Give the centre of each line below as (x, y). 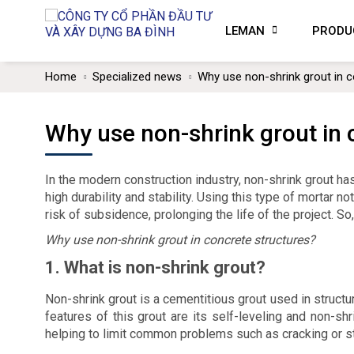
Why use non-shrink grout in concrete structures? (180, 240)
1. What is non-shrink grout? (155, 267)
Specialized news (137, 77)
